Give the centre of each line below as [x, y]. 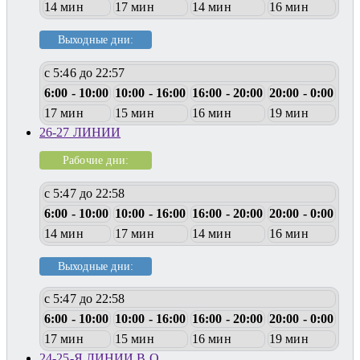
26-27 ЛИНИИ [80, 132]
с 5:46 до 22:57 [85, 72]
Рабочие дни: [96, 160]
